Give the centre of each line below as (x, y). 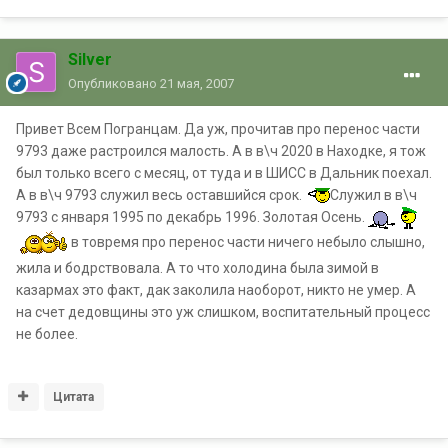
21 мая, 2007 (197, 83)
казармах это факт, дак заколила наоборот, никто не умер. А (216, 289)
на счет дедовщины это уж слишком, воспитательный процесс (223, 311)
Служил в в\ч (373, 194)
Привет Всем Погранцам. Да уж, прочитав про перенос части (218, 128)
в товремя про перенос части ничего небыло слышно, (246, 241)
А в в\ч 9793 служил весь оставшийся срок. (160, 194)
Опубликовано (114, 83)
